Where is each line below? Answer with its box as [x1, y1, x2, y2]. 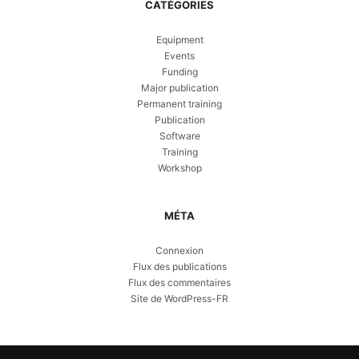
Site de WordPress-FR [131, 292, 228, 305]
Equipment [155, 33, 204, 46]
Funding [161, 65, 198, 78]
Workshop [157, 161, 202, 174]
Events [164, 49, 195, 62]
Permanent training [137, 97, 222, 110]
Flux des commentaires [128, 276, 231, 288]
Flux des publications [132, 260, 227, 272]
